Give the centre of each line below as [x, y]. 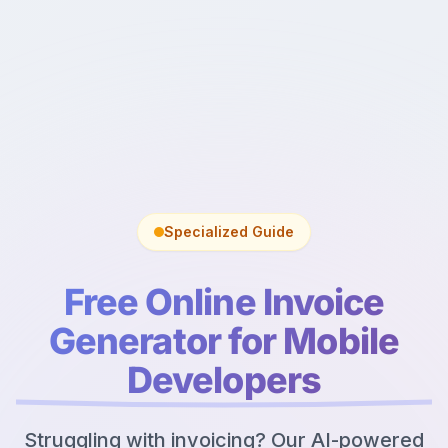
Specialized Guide [229, 231]
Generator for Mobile [223, 340]
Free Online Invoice [224, 301]
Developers [223, 379]
